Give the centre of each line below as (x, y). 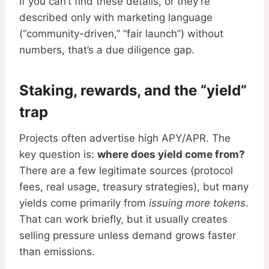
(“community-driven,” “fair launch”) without (121, 34)
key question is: (58, 155)
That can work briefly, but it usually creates (123, 219)
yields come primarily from (84, 203)
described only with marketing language (116, 18)
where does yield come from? (171, 155)
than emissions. (57, 252)
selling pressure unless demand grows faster (128, 236)
